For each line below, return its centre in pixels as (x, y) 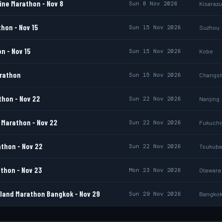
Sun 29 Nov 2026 (155, 194)
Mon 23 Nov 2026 (155, 170)
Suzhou (209, 27)
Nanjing (209, 99)
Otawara (210, 170)
